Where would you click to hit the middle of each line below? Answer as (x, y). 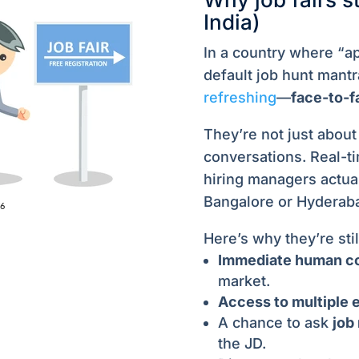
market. (244, 281)
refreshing (240, 98)
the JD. (242, 344)
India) (232, 22)
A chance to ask (275, 323)
